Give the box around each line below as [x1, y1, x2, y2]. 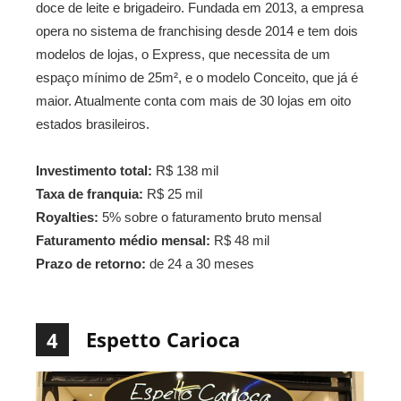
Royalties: [36, 209, 98, 225]
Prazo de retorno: [36, 255, 146, 271]
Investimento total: [36, 162, 152, 178]
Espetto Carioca [86, 325, 240, 353]
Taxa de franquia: [36, 185, 143, 201]
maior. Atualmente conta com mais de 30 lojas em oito [36, 92, 351, 108]
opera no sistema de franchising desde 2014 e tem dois [36, 22, 358, 38]
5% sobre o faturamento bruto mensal [98, 209, 321, 225]
